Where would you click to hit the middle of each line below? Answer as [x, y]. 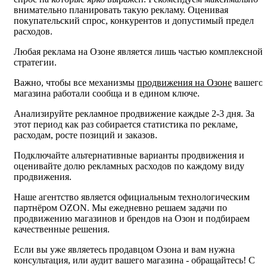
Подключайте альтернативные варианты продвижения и [129, 155]
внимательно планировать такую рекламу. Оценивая [121, 10]
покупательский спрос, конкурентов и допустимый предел [134, 20]
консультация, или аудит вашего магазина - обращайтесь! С [134, 260]
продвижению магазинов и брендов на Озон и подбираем [132, 218]
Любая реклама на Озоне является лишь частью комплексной [138, 51]
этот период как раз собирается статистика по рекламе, [126, 124]
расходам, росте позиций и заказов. [86, 135]
